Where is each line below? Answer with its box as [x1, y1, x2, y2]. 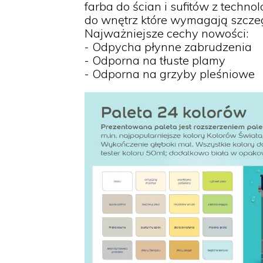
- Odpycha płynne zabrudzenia [85, 39, 252, 54]
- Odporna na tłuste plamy [85, 53, 225, 68]
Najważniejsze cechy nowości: [85, 26, 248, 41]
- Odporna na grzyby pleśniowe [85, 66, 255, 81]
